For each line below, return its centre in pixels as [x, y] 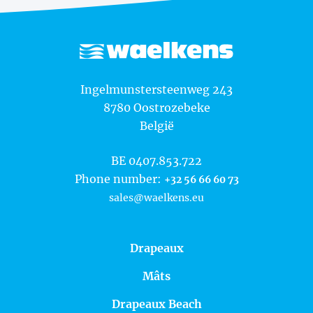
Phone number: [119, 179]
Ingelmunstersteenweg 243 [156, 90]
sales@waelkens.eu [156, 198]
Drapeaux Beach [156, 304]
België [156, 126]
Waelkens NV [66, 75]
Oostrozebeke [172, 108]
